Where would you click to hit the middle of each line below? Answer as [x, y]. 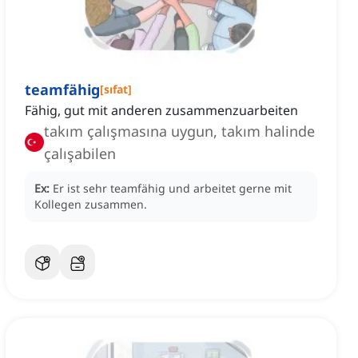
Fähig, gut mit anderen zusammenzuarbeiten [161, 111]
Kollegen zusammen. [91, 205]
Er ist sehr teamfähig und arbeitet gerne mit [172, 189]
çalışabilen [80, 154]
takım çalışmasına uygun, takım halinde [179, 131]
